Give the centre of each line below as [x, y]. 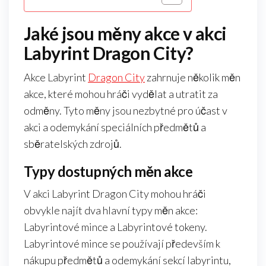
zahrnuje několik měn [193, 77]
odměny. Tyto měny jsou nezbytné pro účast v [126, 111]
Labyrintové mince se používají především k [122, 244]
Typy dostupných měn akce [108, 172]
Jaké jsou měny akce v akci [125, 34]
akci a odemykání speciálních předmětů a [115, 127]
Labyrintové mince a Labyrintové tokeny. [115, 227]
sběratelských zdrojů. [73, 144]
